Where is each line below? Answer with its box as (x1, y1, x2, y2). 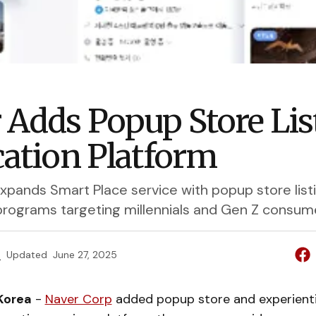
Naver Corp (44, 291, 112, 308)
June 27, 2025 (53, 248, 117, 261)
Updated (6, 248, 47, 261)
